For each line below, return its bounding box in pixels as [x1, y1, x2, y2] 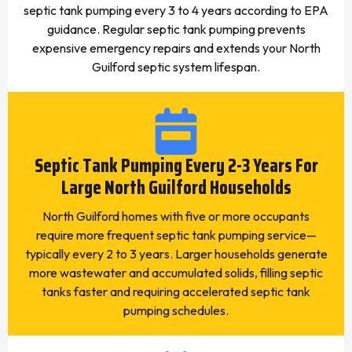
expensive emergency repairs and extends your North [31, 40, 321, 56]
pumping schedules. [123, 302, 229, 318]
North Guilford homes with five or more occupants [42, 208, 310, 224]
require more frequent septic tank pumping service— [35, 227, 317, 243]
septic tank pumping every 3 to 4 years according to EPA [24, 2, 328, 18]
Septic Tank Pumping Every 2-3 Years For [34, 151, 318, 181]
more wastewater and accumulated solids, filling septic [29, 265, 323, 280]
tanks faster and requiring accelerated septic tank [42, 284, 310, 299]
